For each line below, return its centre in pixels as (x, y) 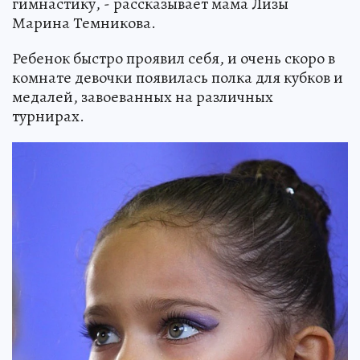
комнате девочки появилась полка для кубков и (178, 77)
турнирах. (48, 116)
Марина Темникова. (84, 22)
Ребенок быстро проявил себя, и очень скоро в (174, 58)
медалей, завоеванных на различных (143, 96)
